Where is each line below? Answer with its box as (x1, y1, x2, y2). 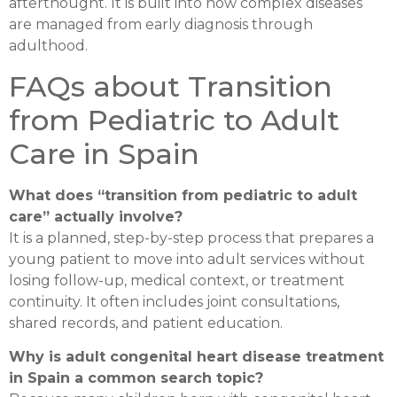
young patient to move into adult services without (9, 250, 365, 268)
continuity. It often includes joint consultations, (9, 292, 339, 310)
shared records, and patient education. (9, 314, 283, 331)
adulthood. (9, 37, 88, 55)
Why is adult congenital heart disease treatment (9, 347, 384, 365)
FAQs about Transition (9, 68, 332, 104)
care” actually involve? (9, 207, 183, 225)
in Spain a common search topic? (9, 369, 263, 386)
